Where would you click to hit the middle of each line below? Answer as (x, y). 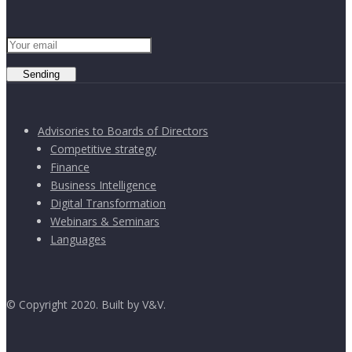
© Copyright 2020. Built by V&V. (86, 304)
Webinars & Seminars (105, 221)
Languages (78, 239)
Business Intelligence (103, 185)
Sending (41, 74)
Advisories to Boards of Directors (123, 130)
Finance (70, 167)
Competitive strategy (103, 148)
